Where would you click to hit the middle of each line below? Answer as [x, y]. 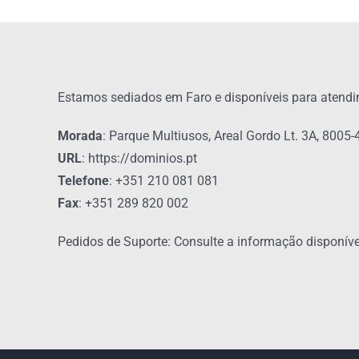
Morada [80, 136]
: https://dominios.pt [139, 158]
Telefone [83, 181]
